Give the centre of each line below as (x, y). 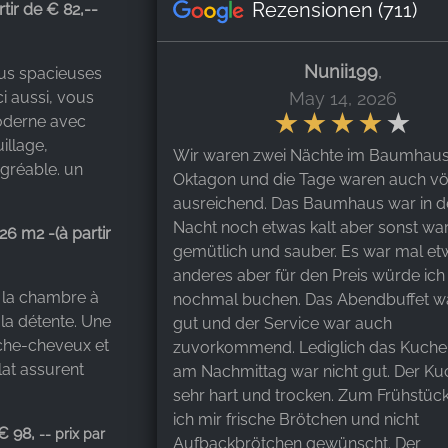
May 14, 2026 (343, 98)
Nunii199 (341, 71)
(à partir (83, 233)
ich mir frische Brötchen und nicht (296, 419)
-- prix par (70, 433)
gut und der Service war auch (282, 323)
